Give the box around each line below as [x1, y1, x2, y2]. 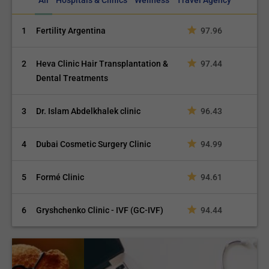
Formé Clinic [36, 172, 85, 182]
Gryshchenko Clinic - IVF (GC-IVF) [36, 205, 168, 215]
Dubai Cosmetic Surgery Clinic [36, 139, 151, 149]
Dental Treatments [36, 73, 109, 83]
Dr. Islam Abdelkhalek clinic [36, 106, 141, 116]
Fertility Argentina [36, 26, 106, 35]
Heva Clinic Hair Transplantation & [36, 59, 169, 68]
